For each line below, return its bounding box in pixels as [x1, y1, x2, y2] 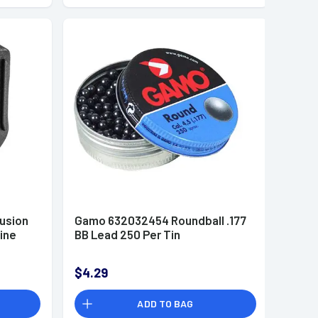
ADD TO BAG [137, 297, 194, 310]
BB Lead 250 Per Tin [74, 226, 180, 241]
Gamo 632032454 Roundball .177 [74, 212, 246, 227]
